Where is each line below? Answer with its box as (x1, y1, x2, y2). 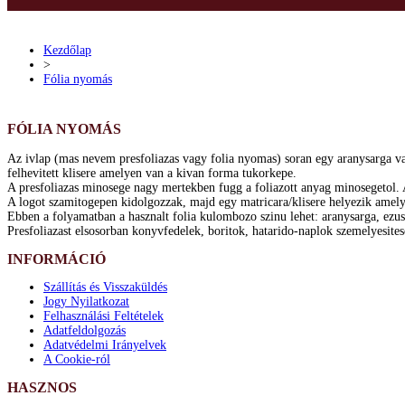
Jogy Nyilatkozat (43, 294, 129, 308)
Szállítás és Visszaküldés (43, 279, 167, 294)
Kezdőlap (43, 42, 91, 57)
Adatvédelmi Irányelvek (43, 337, 166, 352)
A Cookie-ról (43, 352, 110, 366)
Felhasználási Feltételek (43, 308, 164, 323)
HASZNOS (7, 379, 77, 395)
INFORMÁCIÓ (7, 250, 106, 267)
